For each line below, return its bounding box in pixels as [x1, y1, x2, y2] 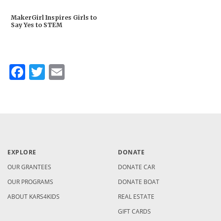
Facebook [25, 61, 96, 83]
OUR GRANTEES [7, 163, 51, 172]
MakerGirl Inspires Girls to [11, 14, 97, 22]
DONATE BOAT [118, 178, 159, 186]
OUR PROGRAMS [7, 178, 53, 186]
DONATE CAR [118, 163, 155, 172]
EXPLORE [7, 148, 37, 157]
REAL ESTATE [118, 192, 154, 201]
